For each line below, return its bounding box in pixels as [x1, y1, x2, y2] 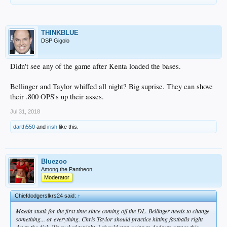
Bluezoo [41, 157, 67, 165]
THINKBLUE [41, 28, 79, 36]
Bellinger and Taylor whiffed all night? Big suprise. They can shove [10, 81, 213, 91]
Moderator [44, 174, 69, 180]
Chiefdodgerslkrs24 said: [15, 192, 78, 199]
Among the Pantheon [41, 166, 92, 172]
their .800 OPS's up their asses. [10, 91, 104, 101]
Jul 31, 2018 [10, 108, 40, 115]
